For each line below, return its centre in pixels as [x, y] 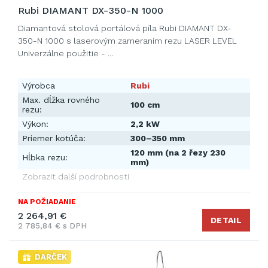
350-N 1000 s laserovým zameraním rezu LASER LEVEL [127, 41]
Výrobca [39, 86]
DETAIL [226, 220]
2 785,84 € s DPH [52, 226]
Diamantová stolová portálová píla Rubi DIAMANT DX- [125, 28]
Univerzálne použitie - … [66, 53]
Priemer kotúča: [54, 138]
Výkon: [35, 124]
